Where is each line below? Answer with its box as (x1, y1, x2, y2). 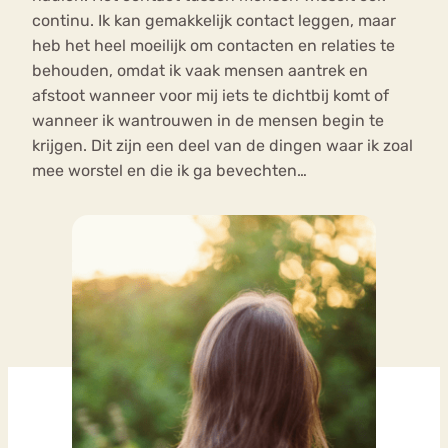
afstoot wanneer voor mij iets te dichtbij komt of (32, 86, 389, 106)
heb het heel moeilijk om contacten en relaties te (32, 36, 395, 56)
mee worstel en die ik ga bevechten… (32, 161, 307, 181)
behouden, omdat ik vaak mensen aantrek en (32, 61, 368, 81)
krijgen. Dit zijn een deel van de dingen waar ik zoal (32, 136, 413, 156)
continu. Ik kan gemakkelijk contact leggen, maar (32, 11, 396, 31)
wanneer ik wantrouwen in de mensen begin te (32, 111, 384, 131)
